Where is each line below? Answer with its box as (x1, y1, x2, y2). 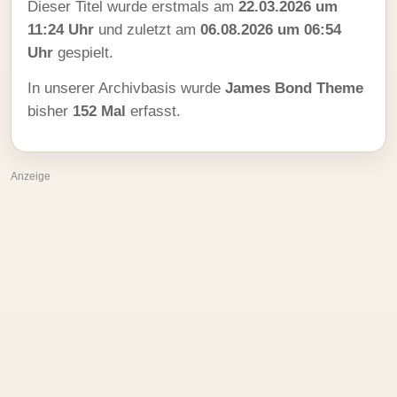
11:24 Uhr (27, 21, 94, 38)
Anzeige (11, 170, 51, 183)
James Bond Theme (225, 80, 363, 97)
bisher (27, 103, 73, 120)
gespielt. (53, 44, 113, 61)
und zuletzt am (94, 21, 200, 38)
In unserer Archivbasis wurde (27, 80, 225, 97)
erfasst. (126, 103, 181, 120)
